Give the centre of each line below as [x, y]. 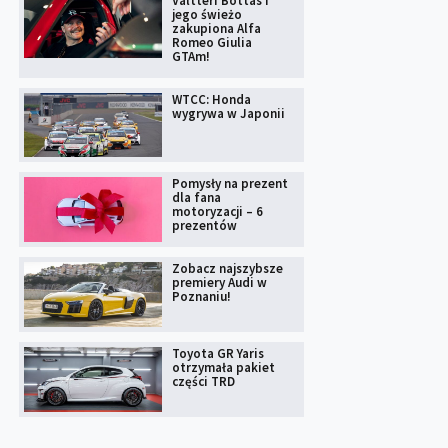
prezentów [204, 226]
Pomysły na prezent [229, 184]
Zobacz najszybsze [227, 269]
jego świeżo [206, 14]
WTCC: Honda [211, 99]
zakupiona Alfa [216, 28]
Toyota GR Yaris [217, 354]
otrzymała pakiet [223, 368]
